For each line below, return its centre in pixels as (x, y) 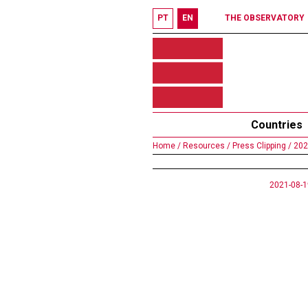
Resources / (206, 146)
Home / (167, 146)
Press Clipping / (261, 146)
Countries (277, 125)
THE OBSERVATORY (265, 18)
